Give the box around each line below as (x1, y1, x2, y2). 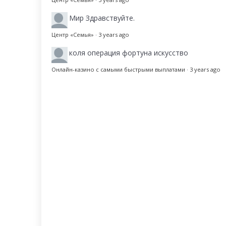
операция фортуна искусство (87, 47, 188, 58)
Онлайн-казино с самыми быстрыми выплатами (51, 65, 185, 73)
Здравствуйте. (86, 13, 135, 23)
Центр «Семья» (51, 30, 94, 38)
